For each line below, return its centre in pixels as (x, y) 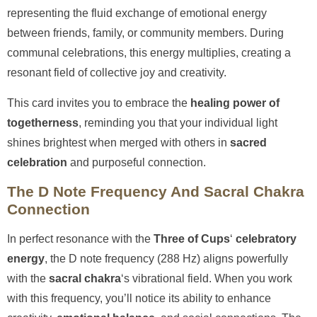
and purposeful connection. (137, 162)
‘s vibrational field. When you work (207, 279)
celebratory (266, 239)
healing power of (235, 103)
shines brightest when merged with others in (119, 142)
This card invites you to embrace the (99, 103)
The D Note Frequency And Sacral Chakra (156, 192)
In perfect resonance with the (80, 239)
